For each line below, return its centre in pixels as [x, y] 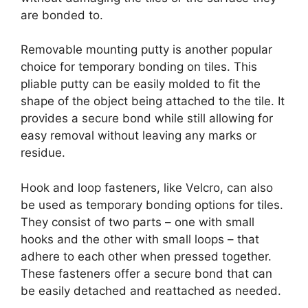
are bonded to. [62, 15]
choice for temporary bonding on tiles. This [139, 67]
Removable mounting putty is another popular [146, 50]
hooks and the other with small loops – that [140, 239]
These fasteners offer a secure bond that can [146, 273]
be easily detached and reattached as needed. [151, 290]
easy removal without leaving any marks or [139, 136]
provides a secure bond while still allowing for [147, 119]
